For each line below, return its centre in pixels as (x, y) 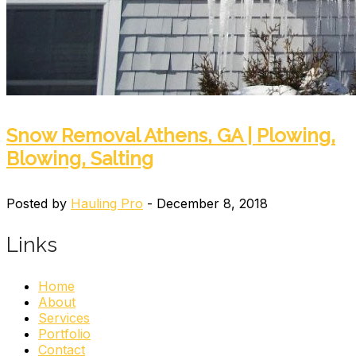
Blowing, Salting (80, 158)
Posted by (39, 203)
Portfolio (64, 333)
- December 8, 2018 (205, 203)
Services (64, 317)
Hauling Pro (107, 203)
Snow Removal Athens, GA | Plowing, (171, 135)
